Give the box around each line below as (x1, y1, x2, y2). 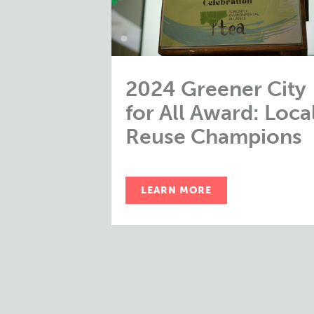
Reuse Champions (125, 124, 302, 149)
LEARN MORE (141, 184, 212, 196)
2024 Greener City (125, 76, 306, 102)
